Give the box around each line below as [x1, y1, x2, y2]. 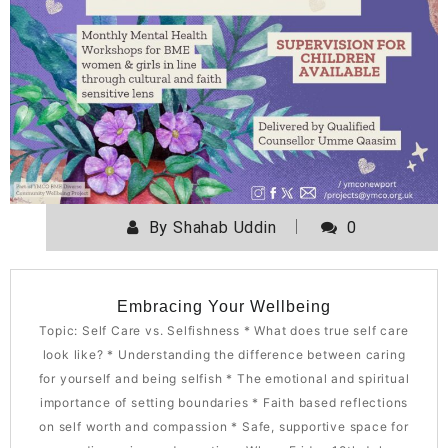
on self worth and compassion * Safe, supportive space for [39, 419, 409, 435]
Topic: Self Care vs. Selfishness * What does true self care [39, 323, 409, 339]
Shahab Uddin [173, 218, 277, 238]
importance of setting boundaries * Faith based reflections [39, 395, 409, 411]
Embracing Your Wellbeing [117, 298, 331, 316]
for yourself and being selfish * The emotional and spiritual [38, 371, 410, 387]
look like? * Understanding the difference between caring [42, 347, 406, 363]
